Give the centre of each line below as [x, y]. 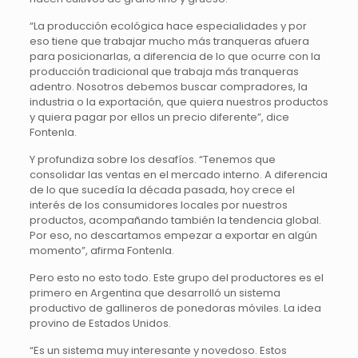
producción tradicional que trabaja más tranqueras [164, 72]
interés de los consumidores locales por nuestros [158, 205]
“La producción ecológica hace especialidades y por [168, 26]
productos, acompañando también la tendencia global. [175, 220]
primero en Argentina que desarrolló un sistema [155, 293]
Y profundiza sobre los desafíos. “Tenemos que [152, 159]
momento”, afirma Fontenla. [101, 251]
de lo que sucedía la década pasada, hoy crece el [162, 190]
